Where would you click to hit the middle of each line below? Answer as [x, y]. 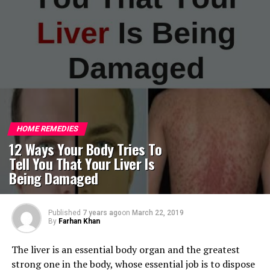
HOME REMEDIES [48, 129]
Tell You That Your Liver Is [82, 163]
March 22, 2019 [158, 213]
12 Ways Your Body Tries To [86, 149]
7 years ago [102, 213]
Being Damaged [54, 178]
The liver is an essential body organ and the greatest [125, 250]
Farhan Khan [79, 221]
